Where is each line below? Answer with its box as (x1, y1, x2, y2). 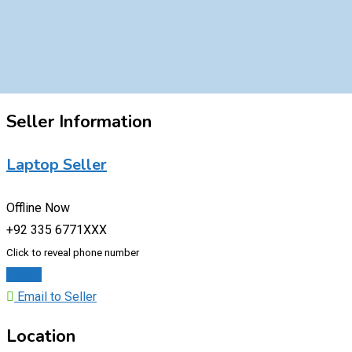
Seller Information (6, 110, 152, 134)
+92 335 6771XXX (6, 222, 107, 237)
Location (6, 324, 75, 348)
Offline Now (6, 200, 70, 215)
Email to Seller (14, 288, 97, 304)
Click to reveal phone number (6, 246, 139, 258)
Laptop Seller (6, 154, 107, 176)
